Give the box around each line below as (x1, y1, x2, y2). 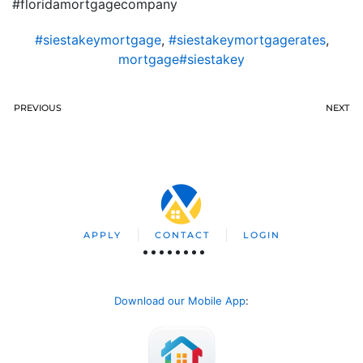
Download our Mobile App (114, 294, 246, 307)
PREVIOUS (14, 102, 62, 113)
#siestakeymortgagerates (168, 32, 326, 48)
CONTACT (154, 229, 210, 241)
